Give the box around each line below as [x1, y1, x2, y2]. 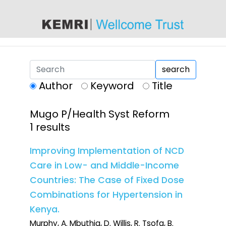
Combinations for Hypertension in [30, 189, 183, 201]
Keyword [90, 79, 134, 93]
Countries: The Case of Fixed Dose [30, 174, 184, 187]
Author [39, 79, 73, 93]
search [162, 63, 190, 75]
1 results [30, 120, 70, 135]
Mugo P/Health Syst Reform [30, 107, 169, 122]
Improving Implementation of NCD [30, 145, 184, 157]
